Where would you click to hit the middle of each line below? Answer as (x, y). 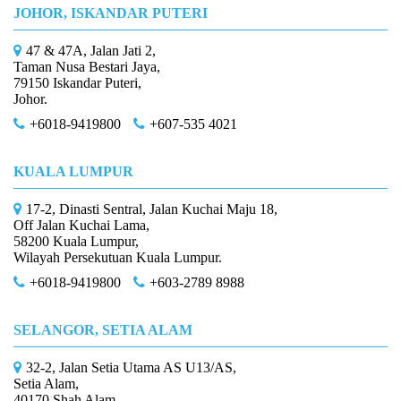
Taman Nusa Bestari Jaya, (87, 67)
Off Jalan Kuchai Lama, (81, 225)
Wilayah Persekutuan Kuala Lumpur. (118, 257)
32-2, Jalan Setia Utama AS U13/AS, (131, 367)
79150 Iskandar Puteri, (77, 83)
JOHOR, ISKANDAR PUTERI (111, 13)
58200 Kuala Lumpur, (76, 241)
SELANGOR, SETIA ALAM (103, 330)
